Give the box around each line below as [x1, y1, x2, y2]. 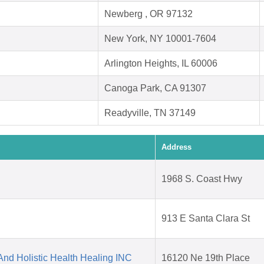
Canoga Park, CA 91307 [104, 83, 206, 94]
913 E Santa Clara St [161, 213, 250, 224]
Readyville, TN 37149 [104, 108, 196, 118]
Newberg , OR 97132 [104, 9, 193, 19]
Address [161, 143, 192, 152]
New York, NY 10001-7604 [104, 34, 216, 44]
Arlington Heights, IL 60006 [104, 58, 217, 69]
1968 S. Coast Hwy [161, 174, 242, 184]
